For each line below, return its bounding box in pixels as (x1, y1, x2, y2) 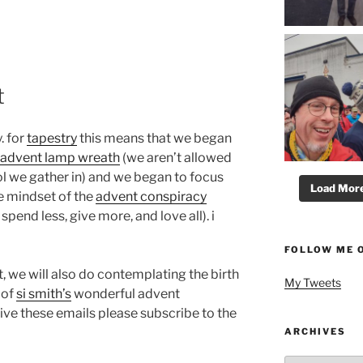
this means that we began (77, 130, 232, 147)
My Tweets (284, 275, 341, 290)
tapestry (27, 130, 77, 147)
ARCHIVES (284, 326, 346, 338)
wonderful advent (71, 286, 180, 302)
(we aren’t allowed (120, 150, 232, 166)
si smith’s (16, 286, 71, 302)
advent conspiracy (96, 189, 207, 205)
